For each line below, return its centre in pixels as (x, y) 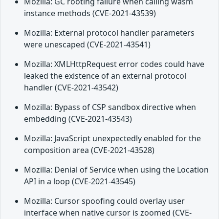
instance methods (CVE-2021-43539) (90, 13)
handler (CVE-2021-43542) (71, 88)
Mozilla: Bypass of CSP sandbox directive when (110, 107)
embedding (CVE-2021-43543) (78, 119)
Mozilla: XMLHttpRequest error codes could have (114, 64)
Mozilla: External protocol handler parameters (109, 33)
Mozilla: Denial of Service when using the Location (116, 170)
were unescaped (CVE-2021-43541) (87, 45)
